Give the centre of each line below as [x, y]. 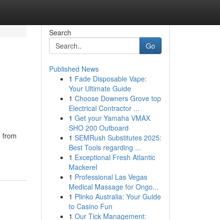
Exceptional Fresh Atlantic [115, 157]
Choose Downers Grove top [118, 98]
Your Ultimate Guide [100, 88]
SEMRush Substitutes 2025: [118, 137]
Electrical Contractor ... [104, 108]
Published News [74, 69]
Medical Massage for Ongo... [113, 187]
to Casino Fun [90, 206]
